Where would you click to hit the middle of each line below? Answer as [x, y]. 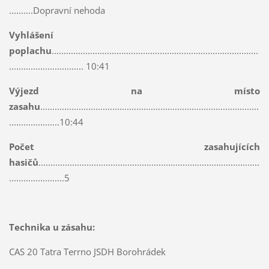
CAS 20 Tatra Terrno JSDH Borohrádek [87, 251]
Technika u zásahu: [52, 227]
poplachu [30, 50]
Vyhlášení [31, 35]
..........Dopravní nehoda [57, 10]
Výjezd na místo [134, 90]
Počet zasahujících [134, 146]
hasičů [23, 162]
